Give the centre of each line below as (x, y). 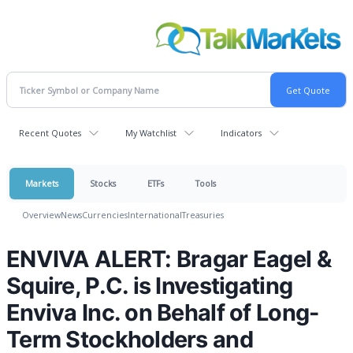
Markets (42, 184)
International (155, 215)
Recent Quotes (50, 133)
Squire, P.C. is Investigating (150, 286)
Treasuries (203, 215)
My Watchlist (151, 133)
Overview (41, 215)
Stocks (103, 184)
